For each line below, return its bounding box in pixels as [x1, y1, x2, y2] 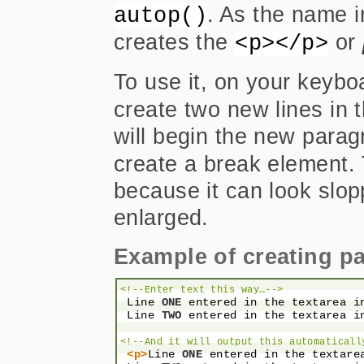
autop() [114, 3, 208, 28]
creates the [114, 29, 236, 54]
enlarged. [114, 205, 209, 230]
